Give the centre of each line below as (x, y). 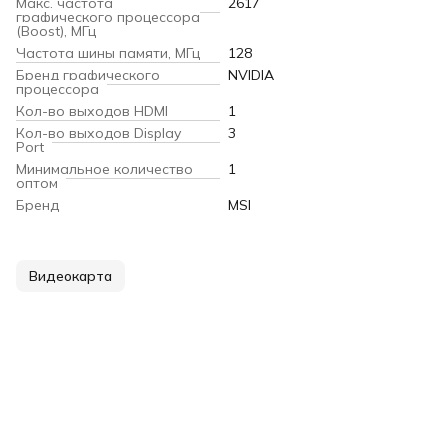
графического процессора (108, 17)
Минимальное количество (104, 169)
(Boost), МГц (56, 31)
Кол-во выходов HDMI (92, 111)
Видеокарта (70, 276)
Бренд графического (88, 75)
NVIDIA (251, 75)
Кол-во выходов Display (98, 133)
